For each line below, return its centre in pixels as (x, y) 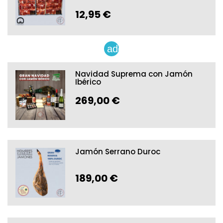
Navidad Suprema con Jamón (134, 74)
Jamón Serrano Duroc (118, 152)
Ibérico (88, 82)
